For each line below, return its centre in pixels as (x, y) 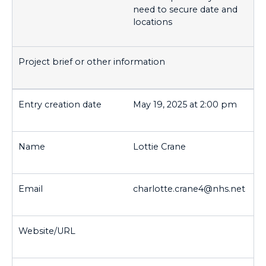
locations (153, 22)
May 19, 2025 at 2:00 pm (185, 104)
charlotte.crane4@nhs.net (189, 189)
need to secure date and (185, 10)
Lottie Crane (159, 146)
